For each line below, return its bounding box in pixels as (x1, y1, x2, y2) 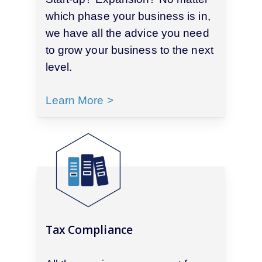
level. (45, 60, 75, 73)
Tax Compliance (45, 222, 133, 238)
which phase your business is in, (45, 9, 211, 22)
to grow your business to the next (45, 43, 213, 56)
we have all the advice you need (45, 26, 209, 39)
